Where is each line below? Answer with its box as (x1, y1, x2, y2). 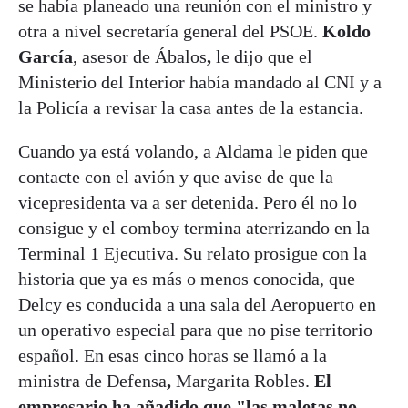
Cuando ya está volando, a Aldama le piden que (18, 140, 368, 161)
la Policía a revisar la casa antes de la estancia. (18, 97, 363, 117)
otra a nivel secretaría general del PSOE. (18, 20, 322, 41)
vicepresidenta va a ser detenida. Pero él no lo (18, 191, 357, 212)
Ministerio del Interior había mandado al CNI (18, 71, 355, 92)
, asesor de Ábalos (73, 46, 207, 66)
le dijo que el (211, 46, 312, 66)
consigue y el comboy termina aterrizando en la (18, 217, 370, 238)
